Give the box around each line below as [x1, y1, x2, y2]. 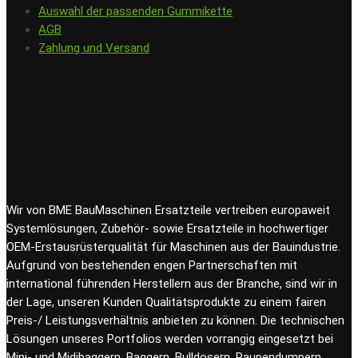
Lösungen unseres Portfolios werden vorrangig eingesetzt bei [6, 332, 333, 347]
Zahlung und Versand [38, 41, 149, 56]
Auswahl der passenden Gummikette [38, 4, 233, 19]
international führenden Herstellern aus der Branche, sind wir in [6, 276, 337, 292]
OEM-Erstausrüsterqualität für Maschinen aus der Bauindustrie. [6, 240, 340, 255]
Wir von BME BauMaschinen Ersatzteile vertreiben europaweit [6, 203, 330, 218]
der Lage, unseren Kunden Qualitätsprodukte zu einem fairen [6, 295, 326, 310]
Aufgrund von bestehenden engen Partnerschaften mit [6, 258, 297, 273]
